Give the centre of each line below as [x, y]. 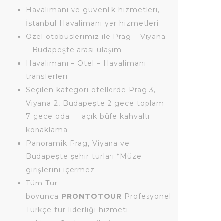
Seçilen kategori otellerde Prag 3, [91, 90]
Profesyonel [147, 196]
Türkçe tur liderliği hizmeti [77, 210]
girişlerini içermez [60, 170]
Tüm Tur [42, 183]
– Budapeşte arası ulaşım [74, 50]
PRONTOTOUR [92, 196]
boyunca [43, 196]
